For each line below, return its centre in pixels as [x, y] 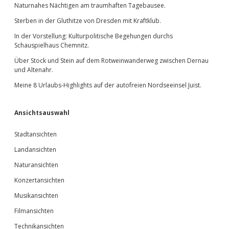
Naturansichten [36, 165]
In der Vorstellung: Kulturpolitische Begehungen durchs [94, 36]
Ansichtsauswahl [42, 112]
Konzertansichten [39, 180]
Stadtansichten [36, 134]
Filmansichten [34, 211]
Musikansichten [36, 195]
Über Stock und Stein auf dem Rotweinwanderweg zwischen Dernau [111, 60]
